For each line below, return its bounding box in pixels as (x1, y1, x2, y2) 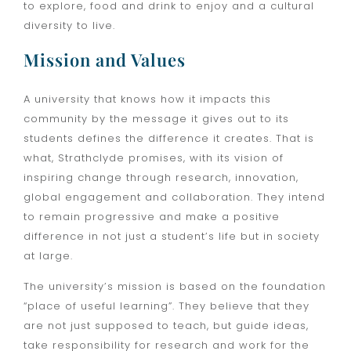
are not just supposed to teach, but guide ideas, (24, 318, 309, 334)
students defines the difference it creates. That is (24, 130, 314, 146)
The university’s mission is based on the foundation (24, 279, 326, 295)
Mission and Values (24, 47, 186, 71)
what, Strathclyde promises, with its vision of (24, 150, 284, 165)
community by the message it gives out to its (24, 110, 289, 126)
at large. (24, 248, 77, 263)
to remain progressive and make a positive (24, 208, 280, 224)
